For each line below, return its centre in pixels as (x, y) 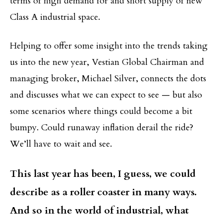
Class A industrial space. (55, 17)
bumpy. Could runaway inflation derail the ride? (102, 127)
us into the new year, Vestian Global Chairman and (107, 62)
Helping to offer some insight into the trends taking (109, 46)
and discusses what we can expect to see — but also (106, 95)
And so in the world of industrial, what (99, 210)
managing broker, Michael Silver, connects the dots (108, 78)
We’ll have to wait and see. (61, 144)
